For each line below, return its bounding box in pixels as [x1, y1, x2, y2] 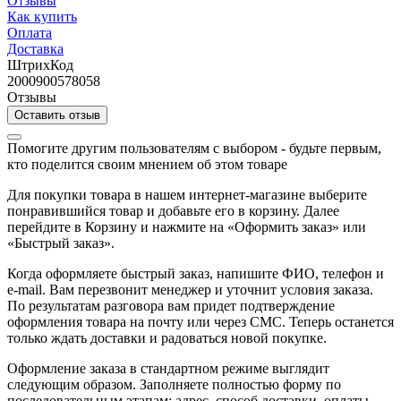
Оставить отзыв [14, 107, 100, 122]
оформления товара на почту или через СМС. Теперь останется [7, 313, 394, 329]
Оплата [7, 24, 52, 40]
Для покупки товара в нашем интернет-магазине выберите [7, 186, 367, 202]
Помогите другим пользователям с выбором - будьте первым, [7, 140, 381, 156]
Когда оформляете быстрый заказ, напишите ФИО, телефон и [7, 265, 384, 281]
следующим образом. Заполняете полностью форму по [7, 376, 341, 392]
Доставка [7, 40, 64, 56]
